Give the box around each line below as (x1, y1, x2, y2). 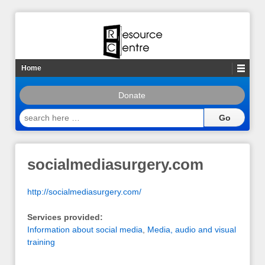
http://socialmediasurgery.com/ (27, 186, 141, 196)
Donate (118, 91, 146, 100)
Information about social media (27, 225, 143, 235)
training (27, 237, 55, 247)
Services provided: (27, 212, 103, 222)
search (19, 109, 46, 118)
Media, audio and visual (147, 225, 236, 235)
